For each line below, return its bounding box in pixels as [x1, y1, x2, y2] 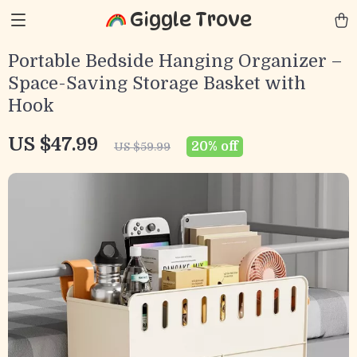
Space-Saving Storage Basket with [8, 73, 306, 93]
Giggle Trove [129, 8, 252, 31]
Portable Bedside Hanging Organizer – [8, 51, 342, 71]
